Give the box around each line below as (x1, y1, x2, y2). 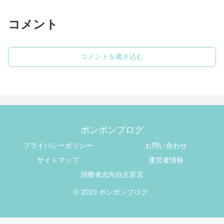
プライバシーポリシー (23, 141, 93, 150)
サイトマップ (37, 156, 79, 164)
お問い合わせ (145, 141, 187, 150)
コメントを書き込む (80, 52, 143, 61)
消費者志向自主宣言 (80, 170, 143, 179)
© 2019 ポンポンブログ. (74, 188, 150, 196)
